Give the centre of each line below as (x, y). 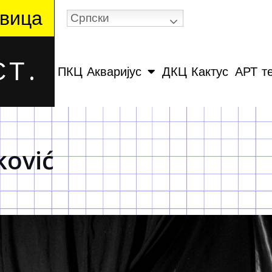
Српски (90, 18)
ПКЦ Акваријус (100, 72)
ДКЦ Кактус (195, 72)
